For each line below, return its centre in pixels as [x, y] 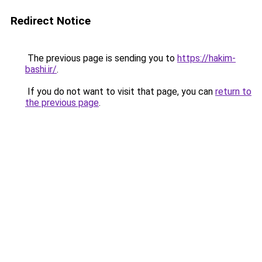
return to [233, 92]
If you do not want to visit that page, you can [120, 92]
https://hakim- [206, 58]
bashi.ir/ [41, 69]
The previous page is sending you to [101, 58]
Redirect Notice [51, 21]
